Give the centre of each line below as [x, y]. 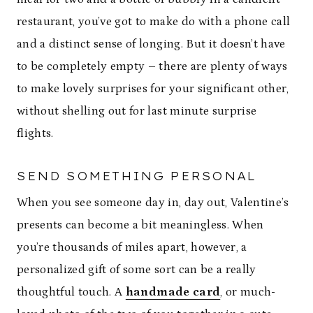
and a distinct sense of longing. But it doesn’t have [151, 44]
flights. [35, 133]
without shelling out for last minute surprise [137, 111]
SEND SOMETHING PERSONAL [137, 176]
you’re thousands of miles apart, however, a [132, 247]
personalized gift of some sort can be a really [137, 270]
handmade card [173, 292]
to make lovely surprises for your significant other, [153, 89]
